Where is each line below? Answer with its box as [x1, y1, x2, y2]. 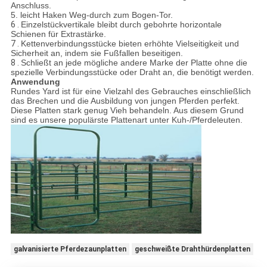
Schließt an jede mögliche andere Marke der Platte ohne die [20, 58, 247, 68]
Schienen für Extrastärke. [10, 29, 106, 39]
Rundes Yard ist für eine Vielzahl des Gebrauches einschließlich [10, 86, 251, 97]
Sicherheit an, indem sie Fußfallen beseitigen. [10, 48, 183, 58]
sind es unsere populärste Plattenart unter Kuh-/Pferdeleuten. [10, 115, 243, 125]
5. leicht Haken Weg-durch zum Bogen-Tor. [10, 10, 173, 20]
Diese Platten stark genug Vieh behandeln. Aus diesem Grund [10, 105, 244, 116]
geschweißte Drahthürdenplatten [134, 244, 250, 253]
